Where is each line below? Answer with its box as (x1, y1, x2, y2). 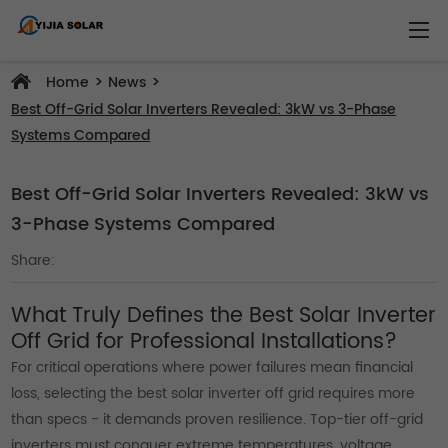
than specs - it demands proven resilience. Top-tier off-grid (11, 408, 424, 431)
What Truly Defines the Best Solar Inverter (11, 299, 437, 333)
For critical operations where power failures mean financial (11, 356, 414, 379)
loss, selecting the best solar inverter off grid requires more (11, 382, 416, 405)
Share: (11, 249, 56, 272)
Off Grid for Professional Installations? (11, 325, 398, 359)
